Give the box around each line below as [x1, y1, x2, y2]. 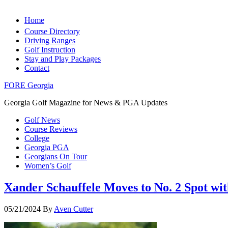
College [24, 134, 49, 142]
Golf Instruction [24, 45, 75, 54]
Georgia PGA [24, 143, 69, 152]
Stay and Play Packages [24, 54, 101, 63]
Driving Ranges [24, 36, 75, 45]
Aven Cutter [54, 204, 93, 213]
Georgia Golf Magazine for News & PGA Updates [4, 98, 167, 107]
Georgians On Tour [24, 152, 87, 161]
